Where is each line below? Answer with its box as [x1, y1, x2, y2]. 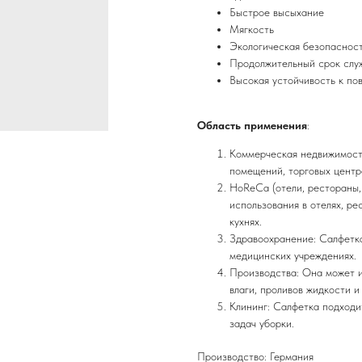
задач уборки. [229, 317, 294, 330]
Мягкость [229, 23, 274, 36]
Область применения [197, 119, 307, 133]
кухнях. [229, 215, 262, 229]
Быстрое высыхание [229, 6, 324, 19]
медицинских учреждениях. [229, 249, 356, 263]
